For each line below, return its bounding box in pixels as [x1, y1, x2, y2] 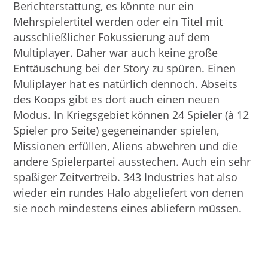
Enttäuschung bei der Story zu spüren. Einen [13, 60, 236, 75]
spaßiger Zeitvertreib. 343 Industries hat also [13, 169, 238, 184]
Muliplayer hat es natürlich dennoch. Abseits [13, 76, 238, 91]
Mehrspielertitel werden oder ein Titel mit [13, 14, 223, 29]
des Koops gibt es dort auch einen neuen [13, 92, 220, 106]
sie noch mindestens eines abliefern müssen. [13, 200, 242, 215]
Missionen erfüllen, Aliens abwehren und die [13, 138, 238, 153]
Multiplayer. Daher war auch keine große [13, 45, 218, 60]
